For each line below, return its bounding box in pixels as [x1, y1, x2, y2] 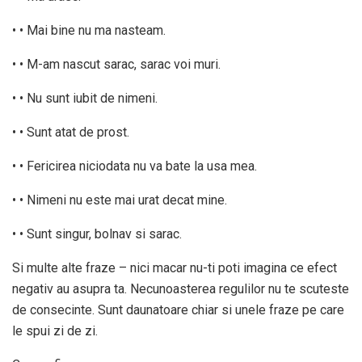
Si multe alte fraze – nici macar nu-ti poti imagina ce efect [12, 259, 337, 276]
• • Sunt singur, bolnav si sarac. [12, 225, 182, 242]
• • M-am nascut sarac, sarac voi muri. [12, 56, 221, 72]
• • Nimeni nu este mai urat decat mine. [12, 192, 227, 208]
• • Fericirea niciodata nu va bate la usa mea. [12, 158, 257, 174]
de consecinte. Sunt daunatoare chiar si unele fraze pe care [12, 301, 344, 318]
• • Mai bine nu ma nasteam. [12, 22, 166, 38]
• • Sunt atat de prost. [12, 124, 129, 140]
